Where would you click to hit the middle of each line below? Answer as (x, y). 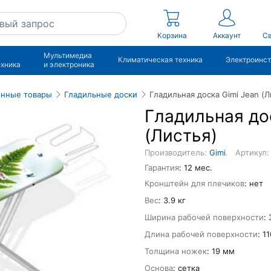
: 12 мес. (196, 168)
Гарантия (162, 168)
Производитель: (177, 152)
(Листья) (181, 135)
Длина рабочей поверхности (201, 234)
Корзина (172, 35)
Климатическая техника (160, 60)
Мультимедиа (68, 55)
